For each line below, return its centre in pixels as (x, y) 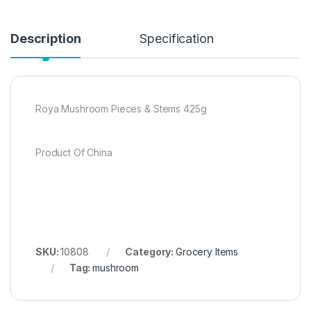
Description (46, 39)
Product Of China (74, 153)
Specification (177, 39)
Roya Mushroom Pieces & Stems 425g (121, 109)
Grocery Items (207, 252)
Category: (150, 252)
